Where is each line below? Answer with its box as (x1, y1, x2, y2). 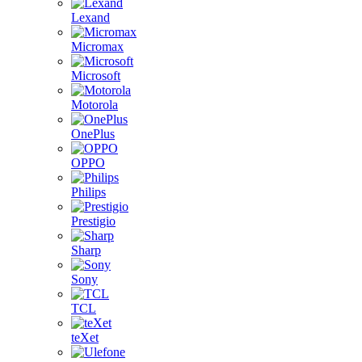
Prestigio (71, 214, 116, 228)
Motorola (71, 98, 118, 112)
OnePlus (71, 127, 115, 141)
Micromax (71, 40, 124, 53)
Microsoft (71, 69, 120, 82)
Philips (71, 185, 106, 199)
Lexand (71, 11, 110, 24)
